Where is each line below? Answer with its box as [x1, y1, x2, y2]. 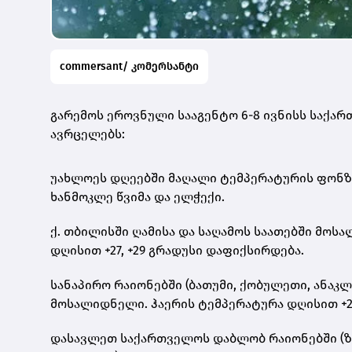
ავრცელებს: [50, 126, 128, 141]
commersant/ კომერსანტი [60, 59, 199, 73]
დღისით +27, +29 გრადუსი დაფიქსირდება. [50, 242, 304, 258]
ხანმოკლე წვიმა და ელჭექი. [50, 189, 225, 204]
